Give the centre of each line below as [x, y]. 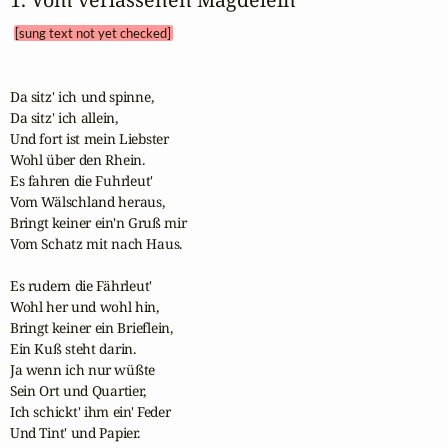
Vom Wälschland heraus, [87, 202]
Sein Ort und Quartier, [77, 391]
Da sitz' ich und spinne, [81, 97]
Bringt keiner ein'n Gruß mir [99, 223]
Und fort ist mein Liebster [89, 139]
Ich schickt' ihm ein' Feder [90, 412]
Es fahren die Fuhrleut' [83, 181]
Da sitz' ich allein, [63, 118]
